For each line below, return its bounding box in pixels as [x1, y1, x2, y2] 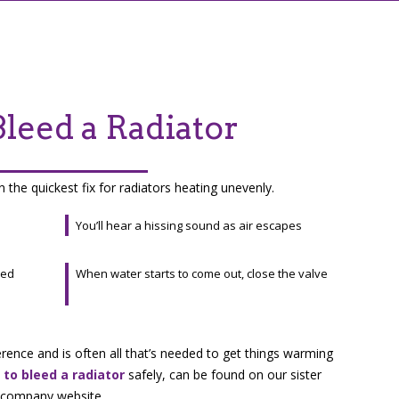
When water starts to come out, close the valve [76, 265, 329, 281]
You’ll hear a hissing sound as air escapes [76, 217, 303, 233]
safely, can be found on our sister [125, 366, 322, 383]
